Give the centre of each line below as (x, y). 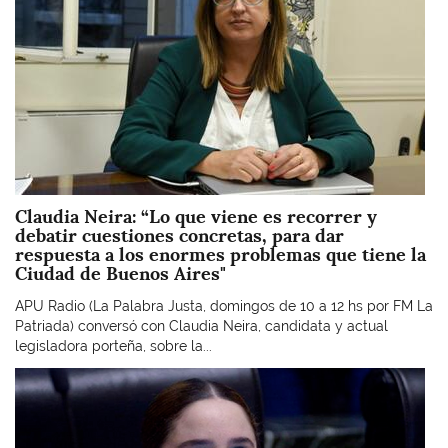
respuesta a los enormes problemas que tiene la (220, 254)
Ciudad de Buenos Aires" (120, 273)
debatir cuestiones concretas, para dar (179, 235)
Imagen (38, 377)
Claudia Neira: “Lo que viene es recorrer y (196, 216)
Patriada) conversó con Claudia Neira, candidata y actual (201, 325)
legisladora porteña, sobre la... (113, 345)
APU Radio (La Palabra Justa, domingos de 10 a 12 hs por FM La (224, 305)
